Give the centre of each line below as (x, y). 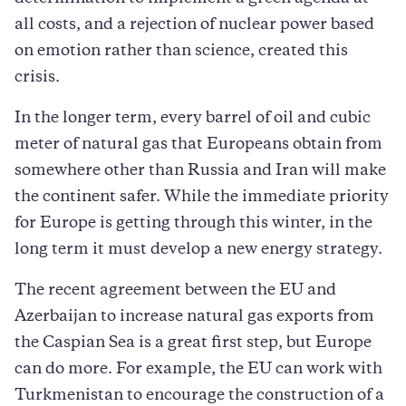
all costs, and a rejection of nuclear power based (194, 25)
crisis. (37, 77)
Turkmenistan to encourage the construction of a (199, 396)
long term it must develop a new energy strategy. (198, 250)
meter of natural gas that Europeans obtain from (198, 145)
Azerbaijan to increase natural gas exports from (194, 317)
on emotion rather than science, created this (181, 51)
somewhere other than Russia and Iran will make (200, 171)
